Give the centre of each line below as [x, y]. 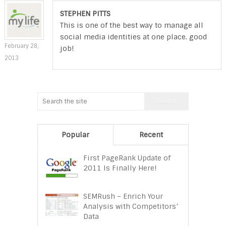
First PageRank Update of [127, 158]
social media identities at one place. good [133, 37]
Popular [75, 134]
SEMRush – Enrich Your [123, 196]
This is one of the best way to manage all [131, 25]
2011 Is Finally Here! [120, 168]
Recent [151, 134]
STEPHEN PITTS [85, 13]
